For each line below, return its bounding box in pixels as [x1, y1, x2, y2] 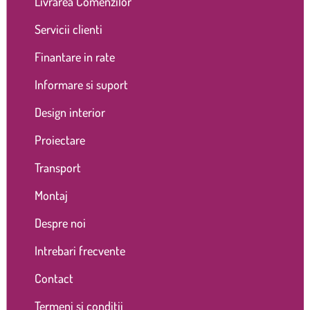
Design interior [34, 104, 105, 120]
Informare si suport [34, 76, 128, 92]
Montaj [34, 187, 68, 203]
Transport [34, 159, 81, 175]
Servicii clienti [34, 21, 102, 37]
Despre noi [34, 215, 86, 230]
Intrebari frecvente [34, 242, 125, 258]
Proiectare [34, 131, 85, 147]
